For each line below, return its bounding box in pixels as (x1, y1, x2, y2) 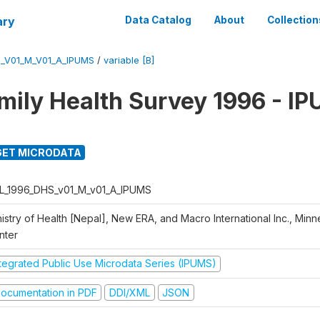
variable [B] (104, 55, 154, 66)
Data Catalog (125, 14, 191, 26)
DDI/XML (109, 286, 150, 299)
